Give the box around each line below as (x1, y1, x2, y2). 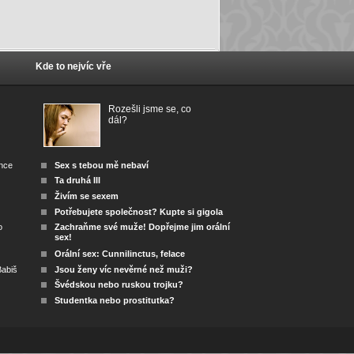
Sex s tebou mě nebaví (55, 160, 149, 170)
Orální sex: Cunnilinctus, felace (55, 248, 186, 258)
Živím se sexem (55, 190, 119, 201)
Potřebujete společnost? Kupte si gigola (55, 206, 224, 217)
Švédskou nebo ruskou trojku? (55, 280, 184, 290)
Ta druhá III (55, 175, 101, 186)
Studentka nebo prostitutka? (55, 295, 175, 305)
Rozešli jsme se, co (108, 104, 192, 115)
